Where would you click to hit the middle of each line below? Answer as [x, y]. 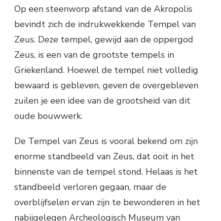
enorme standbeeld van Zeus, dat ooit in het [104, 156]
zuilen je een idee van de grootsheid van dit [102, 100]
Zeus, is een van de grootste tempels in [94, 55]
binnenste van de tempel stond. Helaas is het [106, 171]
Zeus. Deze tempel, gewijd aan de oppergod [104, 39]
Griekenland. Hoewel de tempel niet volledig [106, 70]
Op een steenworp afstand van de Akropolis [103, 9]
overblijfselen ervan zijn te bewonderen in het [107, 202]
